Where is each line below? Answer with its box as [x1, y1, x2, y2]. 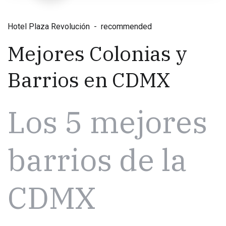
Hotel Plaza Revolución [8, 21, 90, 31]
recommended [101, 21, 152, 31]
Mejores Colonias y [8, 40, 187, 67]
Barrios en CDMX [8, 66, 170, 93]
